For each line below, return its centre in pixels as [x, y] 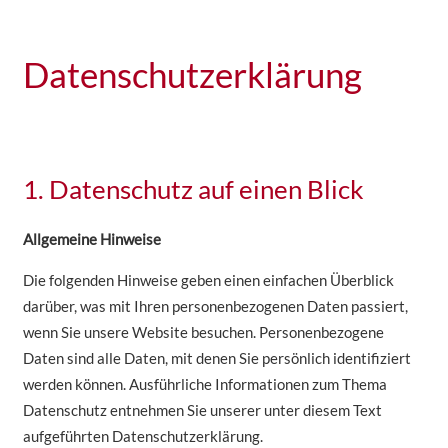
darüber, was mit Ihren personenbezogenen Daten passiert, [215, 306]
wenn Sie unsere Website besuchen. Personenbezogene [203, 332]
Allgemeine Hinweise [91, 239]
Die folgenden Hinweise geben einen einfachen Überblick [208, 280]
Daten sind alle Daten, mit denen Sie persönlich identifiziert [216, 358]
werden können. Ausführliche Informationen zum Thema [204, 384]
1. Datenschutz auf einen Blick [193, 188]
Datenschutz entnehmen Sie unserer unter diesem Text [202, 410]
